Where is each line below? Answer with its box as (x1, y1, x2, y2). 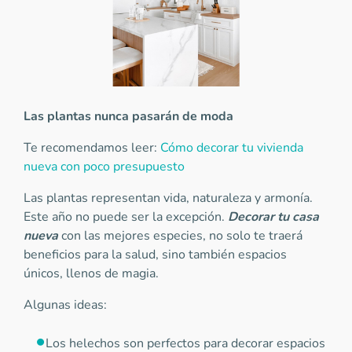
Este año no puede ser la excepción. (24, 207, 228, 225)
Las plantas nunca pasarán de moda (24, 107, 233, 125)
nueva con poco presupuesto (24, 157, 185, 175)
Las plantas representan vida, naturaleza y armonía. (24, 189, 313, 207)
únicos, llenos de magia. (24, 264, 162, 282)
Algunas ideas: (24, 295, 110, 313)
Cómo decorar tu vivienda (160, 138, 303, 156)
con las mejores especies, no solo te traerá (58, 226, 302, 244)
